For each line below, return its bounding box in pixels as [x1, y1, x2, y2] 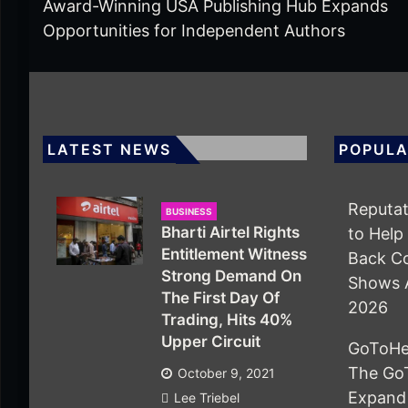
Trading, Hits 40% [161, 311, 292, 330]
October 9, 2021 [178, 365, 275, 382]
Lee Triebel [174, 390, 240, 406]
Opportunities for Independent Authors [43, 21, 345, 41]
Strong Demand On [161, 267, 301, 286]
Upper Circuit [161, 332, 260, 352]
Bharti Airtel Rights [161, 223, 300, 242]
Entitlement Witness [161, 245, 307, 264]
